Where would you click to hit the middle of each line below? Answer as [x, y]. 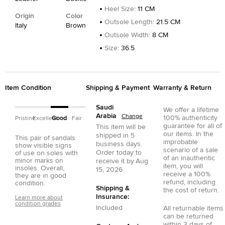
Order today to [119, 152]
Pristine [25, 118]
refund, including [189, 182]
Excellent [45, 118]
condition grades [38, 204]
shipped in [112, 135]
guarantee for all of [192, 126]
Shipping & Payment [118, 88]
